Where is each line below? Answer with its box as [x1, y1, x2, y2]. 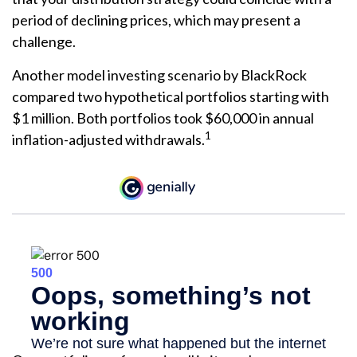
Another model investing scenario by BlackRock [12, 66, 307, 84]
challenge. [12, 33, 76, 51]
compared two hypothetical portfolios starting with [12, 88, 329, 106]
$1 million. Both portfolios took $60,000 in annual [12, 109, 314, 127]
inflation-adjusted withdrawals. [12, 131, 205, 149]
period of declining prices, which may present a [12, 11, 300, 29]
